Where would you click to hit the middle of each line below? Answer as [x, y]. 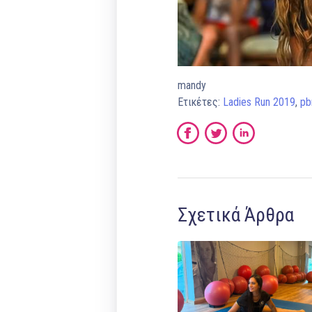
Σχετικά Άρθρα [235, 215]
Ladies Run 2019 [259, 102]
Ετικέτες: [200, 102]
